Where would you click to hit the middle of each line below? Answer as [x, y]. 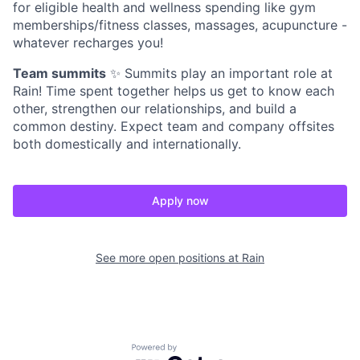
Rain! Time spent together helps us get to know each [174, 91]
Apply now [180, 201]
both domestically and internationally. [127, 144]
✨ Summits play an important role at [219, 74]
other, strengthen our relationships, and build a [155, 109]
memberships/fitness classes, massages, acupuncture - [180, 25]
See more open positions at [169, 258]
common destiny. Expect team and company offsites [174, 127]
